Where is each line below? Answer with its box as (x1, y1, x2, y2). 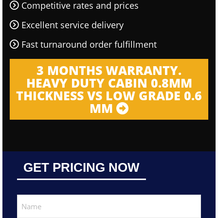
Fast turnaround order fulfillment (21, 38, 157, 50)
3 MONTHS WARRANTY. (36, 62, 182, 78)
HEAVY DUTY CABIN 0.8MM (26, 74, 192, 91)
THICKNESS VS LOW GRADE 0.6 (16, 87, 202, 104)
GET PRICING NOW (23, 160, 140, 175)
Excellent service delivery (21, 19, 124, 31)
